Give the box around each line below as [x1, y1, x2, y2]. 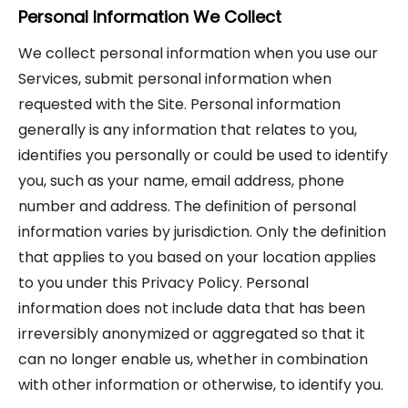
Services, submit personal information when [18, 68, 331, 89]
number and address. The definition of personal [18, 196, 356, 217]
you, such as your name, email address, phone [18, 170, 344, 191]
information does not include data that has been [18, 298, 365, 319]
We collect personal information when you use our [18, 43, 378, 64]
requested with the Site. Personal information [18, 94, 341, 115]
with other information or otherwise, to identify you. [18, 374, 383, 395]
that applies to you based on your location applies [18, 247, 376, 268]
